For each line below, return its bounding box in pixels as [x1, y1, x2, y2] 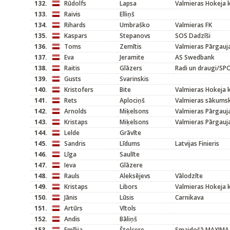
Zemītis [120, 42, 142, 51]
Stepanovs [120, 31, 150, 40]
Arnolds [64, 107, 87, 116]
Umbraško [120, 21, 150, 29]
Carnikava [175, 193, 204, 202]
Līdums [120, 139, 140, 148]
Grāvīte [120, 128, 141, 137]
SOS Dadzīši [175, 31, 210, 40]
